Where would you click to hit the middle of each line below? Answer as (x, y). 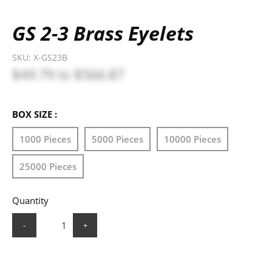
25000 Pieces (48, 166)
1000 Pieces (45, 139)
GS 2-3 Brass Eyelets (103, 33)
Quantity (30, 200)
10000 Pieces (192, 139)
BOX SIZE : (35, 114)
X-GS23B (50, 57)
